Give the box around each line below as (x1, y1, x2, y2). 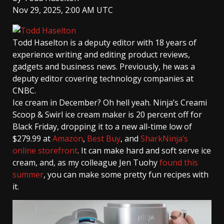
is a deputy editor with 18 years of (70, 37, 196, 48)
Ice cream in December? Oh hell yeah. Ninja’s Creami (12, 97, 207, 108)
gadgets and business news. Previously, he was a (12, 61, 195, 72)
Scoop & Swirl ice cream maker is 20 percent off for (12, 109, 202, 120)
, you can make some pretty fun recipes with (43, 169, 208, 180)
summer (12, 169, 43, 180)
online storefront (12, 145, 77, 156)
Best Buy (87, 133, 120, 144)
